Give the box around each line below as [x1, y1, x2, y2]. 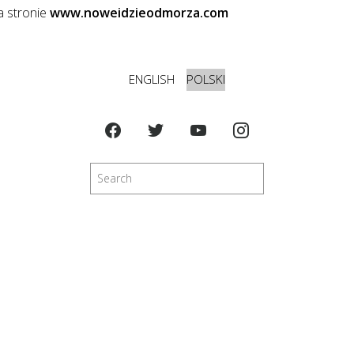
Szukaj [176, 164, 209, 179]
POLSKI [186, 70, 226, 88]
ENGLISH [128, 70, 175, 88]
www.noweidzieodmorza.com [50, 3, 228, 21]
